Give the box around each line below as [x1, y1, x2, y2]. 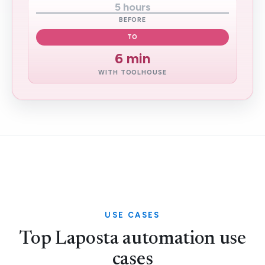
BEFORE [118, 16, 147, 24]
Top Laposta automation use [19, 230, 246, 248]
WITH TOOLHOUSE [98, 69, 167, 76]
